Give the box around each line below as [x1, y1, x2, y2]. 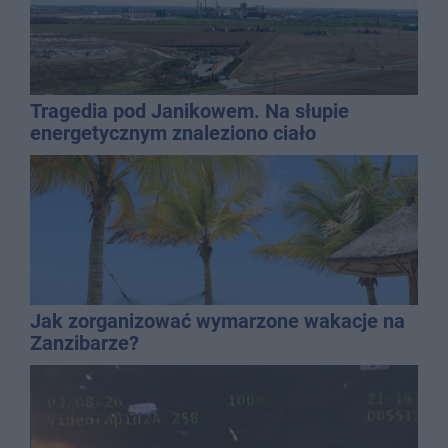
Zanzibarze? [30, 330, 139, 355]
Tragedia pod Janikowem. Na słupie [30, 98, 349, 123]
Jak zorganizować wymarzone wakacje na [30, 308, 405, 333]
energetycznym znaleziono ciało [30, 120, 316, 145]
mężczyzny [30, 142, 129, 167]
